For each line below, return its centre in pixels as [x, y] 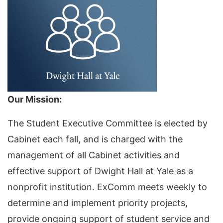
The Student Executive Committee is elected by [108, 123]
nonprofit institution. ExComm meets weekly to [107, 187]
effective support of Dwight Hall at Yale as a [100, 171]
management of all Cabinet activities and [94, 155]
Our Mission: [35, 100]
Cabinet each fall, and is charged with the [95, 139]
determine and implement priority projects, [98, 203]
